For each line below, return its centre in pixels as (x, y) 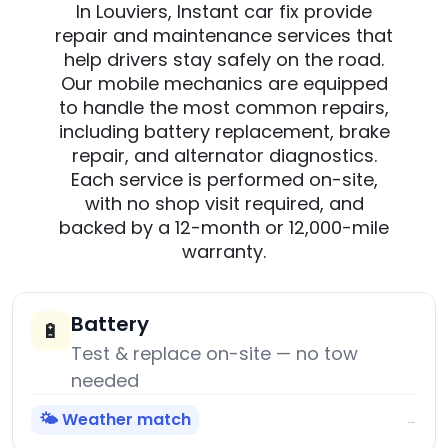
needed (105, 381)
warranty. (224, 252)
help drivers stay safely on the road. (224, 60)
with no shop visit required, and (224, 204)
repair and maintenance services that (224, 36)
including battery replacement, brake (224, 132)
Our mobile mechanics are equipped (224, 84)
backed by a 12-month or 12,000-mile (224, 228)
